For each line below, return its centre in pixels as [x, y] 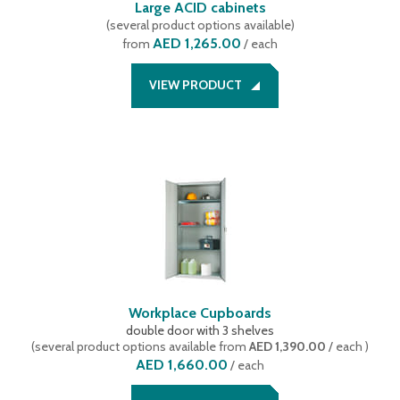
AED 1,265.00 [197, 43]
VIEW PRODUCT [195, 85]
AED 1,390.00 [287, 346]
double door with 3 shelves [200, 330]
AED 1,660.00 [182, 365]
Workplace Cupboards [200, 313]
